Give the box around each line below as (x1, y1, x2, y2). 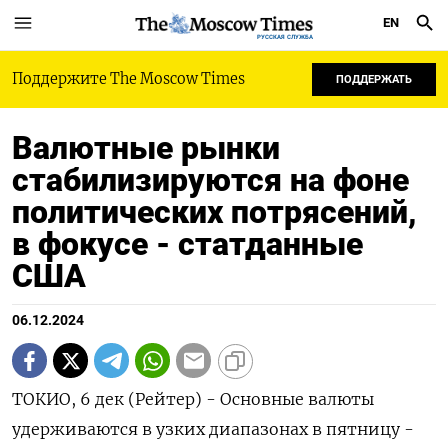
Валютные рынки (12, 129, 280, 167)
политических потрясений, (12, 193, 417, 231)
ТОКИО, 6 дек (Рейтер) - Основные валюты (12, 389, 374, 409)
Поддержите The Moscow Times (12, 70, 245, 88)
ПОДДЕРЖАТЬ (336, 73, 412, 86)
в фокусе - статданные (12, 225, 363, 263)
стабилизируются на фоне (12, 161, 409, 199)
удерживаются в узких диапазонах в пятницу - (12, 419, 414, 439)
